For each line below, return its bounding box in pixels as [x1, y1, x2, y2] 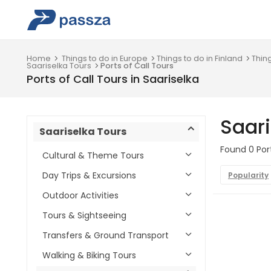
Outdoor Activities [42, 189, 119, 201]
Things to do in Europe [62, 53, 148, 64]
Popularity [228, 170, 269, 180]
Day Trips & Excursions [42, 169, 136, 181]
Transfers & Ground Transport [42, 229, 169, 241]
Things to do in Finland [157, 53, 243, 64]
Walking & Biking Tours [42, 249, 136, 261]
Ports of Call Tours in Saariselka [27, 71, 199, 87]
